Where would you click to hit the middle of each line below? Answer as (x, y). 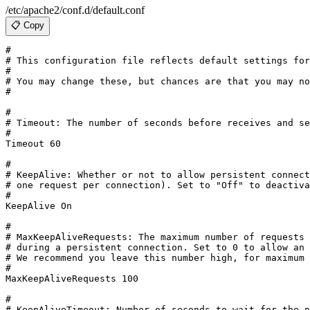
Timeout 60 (33, 143)
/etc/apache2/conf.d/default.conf (75, 10)
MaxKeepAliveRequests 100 (72, 278)
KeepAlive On (39, 206)
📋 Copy (28, 25)
